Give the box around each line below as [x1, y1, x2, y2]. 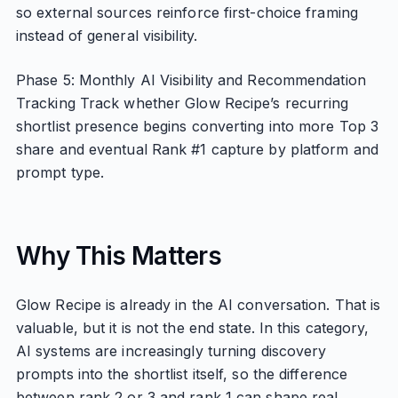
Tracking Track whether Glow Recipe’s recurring [15, 94, 349, 112]
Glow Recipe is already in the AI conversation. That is [15, 296, 381, 314]
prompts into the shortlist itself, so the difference [15, 365, 348, 383]
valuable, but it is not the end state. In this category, [15, 319, 370, 337]
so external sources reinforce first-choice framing [15, 4, 358, 21]
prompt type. [15, 163, 105, 181]
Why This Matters [15, 241, 221, 271]
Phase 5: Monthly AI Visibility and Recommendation [15, 71, 366, 89]
